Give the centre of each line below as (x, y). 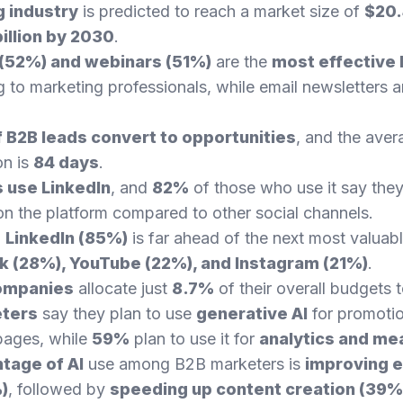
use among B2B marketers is (194, 364)
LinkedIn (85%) (67, 238)
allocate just (123, 288)
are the (242, 62)
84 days (66, 162)
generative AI (252, 313)
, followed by (59, 389)
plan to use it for (194, 339)
